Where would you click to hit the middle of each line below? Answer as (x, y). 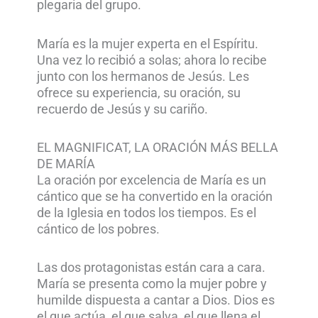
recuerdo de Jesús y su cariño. (123, 109)
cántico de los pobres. (99, 229)
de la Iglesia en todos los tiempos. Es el (147, 213)
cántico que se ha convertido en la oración (155, 196)
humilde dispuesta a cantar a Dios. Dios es (156, 300)
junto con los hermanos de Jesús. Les (143, 76)
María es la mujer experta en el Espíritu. (148, 44)
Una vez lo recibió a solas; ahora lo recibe (152, 60)
